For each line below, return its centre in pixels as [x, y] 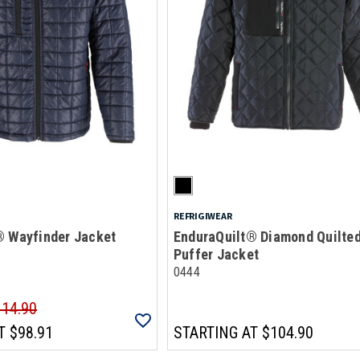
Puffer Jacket [216, 254]
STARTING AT [215, 333]
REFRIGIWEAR [202, 216]
